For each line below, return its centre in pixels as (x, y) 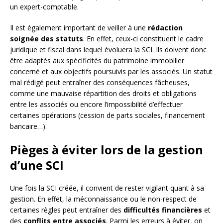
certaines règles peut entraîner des (67, 210)
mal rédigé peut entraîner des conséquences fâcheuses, (100, 83)
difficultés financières (163, 210)
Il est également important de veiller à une (79, 28)
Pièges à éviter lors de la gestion (107, 150)
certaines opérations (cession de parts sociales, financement (108, 115)
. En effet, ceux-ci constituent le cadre (143, 39)
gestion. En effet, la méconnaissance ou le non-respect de (103, 199)
